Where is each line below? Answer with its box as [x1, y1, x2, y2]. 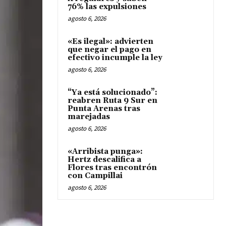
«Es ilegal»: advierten [68, 37, 153, 46]
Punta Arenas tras [68, 104, 140, 114]
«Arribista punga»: [68, 147, 143, 156]
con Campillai [68, 171, 123, 181]
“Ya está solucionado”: [68, 88, 157, 97]
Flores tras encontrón [68, 163, 157, 173]
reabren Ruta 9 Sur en [68, 96, 157, 105]
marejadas [68, 112, 110, 122]
